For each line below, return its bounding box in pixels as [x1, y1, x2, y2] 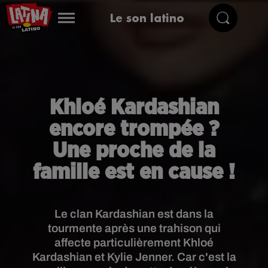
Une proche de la [53, 140, 215, 162]
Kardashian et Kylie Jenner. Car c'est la [32, 251, 236, 263]
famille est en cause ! [33, 162, 235, 183]
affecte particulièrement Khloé [54, 236, 214, 249]
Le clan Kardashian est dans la [54, 208, 214, 220]
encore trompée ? [49, 118, 219, 140]
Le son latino [109, 10, 184, 25]
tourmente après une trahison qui [47, 222, 221, 234]
